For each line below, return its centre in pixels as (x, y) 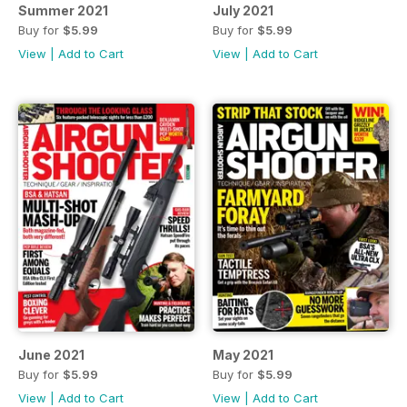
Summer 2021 (63, 11)
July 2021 (243, 11)
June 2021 (51, 354)
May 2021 (243, 354)
